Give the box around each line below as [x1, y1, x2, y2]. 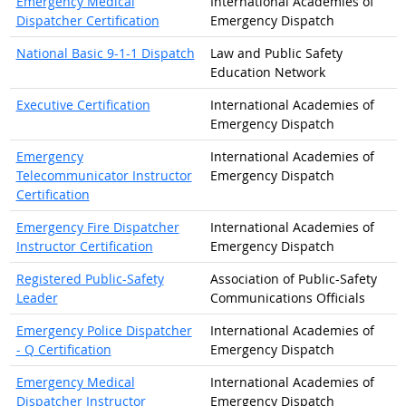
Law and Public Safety [209, 44, 343, 62]
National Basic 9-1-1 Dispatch [15, 44, 195, 62]
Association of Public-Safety [209, 270, 377, 287]
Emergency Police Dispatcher [15, 322, 192, 339]
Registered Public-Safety [15, 270, 164, 287]
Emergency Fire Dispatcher [15, 218, 179, 236]
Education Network [209, 63, 325, 81]
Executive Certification [15, 96, 150, 113]
